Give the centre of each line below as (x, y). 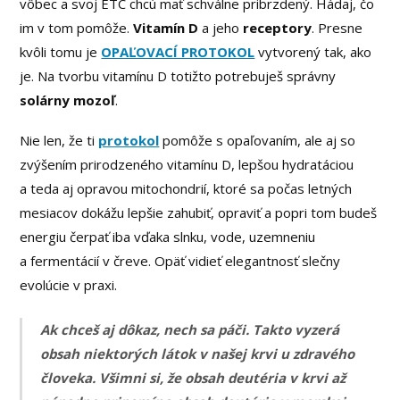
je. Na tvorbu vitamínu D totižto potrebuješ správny (178, 76)
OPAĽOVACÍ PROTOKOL (178, 52)
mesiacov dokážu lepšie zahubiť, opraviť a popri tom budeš (199, 213)
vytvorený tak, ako (313, 52)
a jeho (221, 28)
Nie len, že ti (59, 141)
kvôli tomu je (61, 52)
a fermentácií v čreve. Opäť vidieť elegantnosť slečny (180, 261)
